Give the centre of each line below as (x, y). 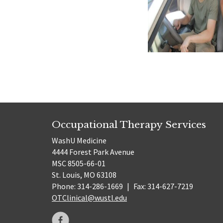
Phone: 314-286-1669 (88, 186)
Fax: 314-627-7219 (162, 186)
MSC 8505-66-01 (79, 164)
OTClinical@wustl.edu (89, 198)
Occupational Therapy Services (129, 124)
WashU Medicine (79, 141)
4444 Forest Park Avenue (93, 152)
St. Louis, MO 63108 (84, 175)
